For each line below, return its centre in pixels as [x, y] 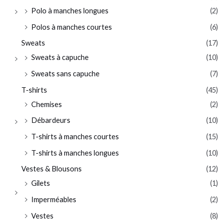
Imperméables [54, 199]
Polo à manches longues [70, 11]
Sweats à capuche [60, 57]
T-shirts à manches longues [75, 153]
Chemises [46, 104]
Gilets [40, 183]
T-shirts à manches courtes [75, 136]
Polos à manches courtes [71, 27]
